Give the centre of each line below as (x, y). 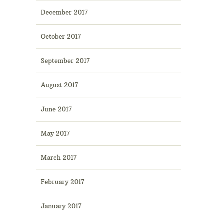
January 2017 (61, 206)
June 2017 (56, 109)
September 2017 (65, 61)
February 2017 (62, 182)
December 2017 (64, 12)
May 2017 (55, 133)
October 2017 (61, 37)
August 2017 (59, 85)
